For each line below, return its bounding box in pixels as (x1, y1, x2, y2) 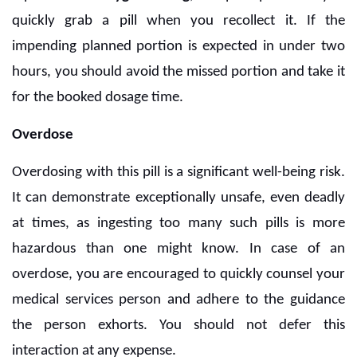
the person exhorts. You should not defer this (12, 318, 345, 334)
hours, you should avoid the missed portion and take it (12, 65, 345, 80)
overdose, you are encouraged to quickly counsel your (12, 267, 345, 283)
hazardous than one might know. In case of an (12, 241, 345, 257)
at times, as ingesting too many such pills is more (12, 216, 345, 232)
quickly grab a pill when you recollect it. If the (12, 14, 345, 29)
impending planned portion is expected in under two (12, 39, 345, 55)
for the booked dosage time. (12, 90, 183, 106)
